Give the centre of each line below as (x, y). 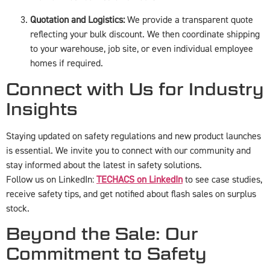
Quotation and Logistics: (77, 20)
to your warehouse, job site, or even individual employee (142, 49)
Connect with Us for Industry (135, 89)
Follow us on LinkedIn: (51, 179)
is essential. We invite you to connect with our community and (128, 150)
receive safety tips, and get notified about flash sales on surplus (131, 194)
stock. (18, 208)
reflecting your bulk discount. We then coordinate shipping (145, 35)
